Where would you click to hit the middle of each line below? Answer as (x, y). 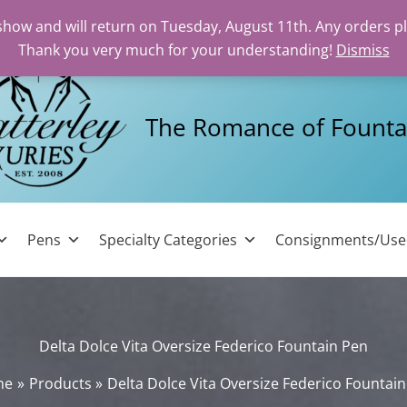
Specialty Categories (169, 240)
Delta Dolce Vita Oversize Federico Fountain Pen (203, 347)
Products (60, 384)
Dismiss (362, 50)
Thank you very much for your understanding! (177, 50)
